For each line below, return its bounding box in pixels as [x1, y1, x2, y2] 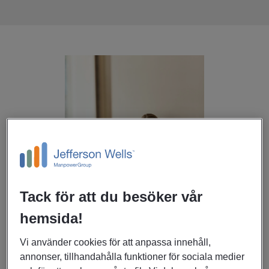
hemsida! [20, 210, 83, 226]
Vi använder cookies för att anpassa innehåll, [20, 237, 211, 247]
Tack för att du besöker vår [20, 188, 203, 205]
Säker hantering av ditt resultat [18, 242, 204, 258]
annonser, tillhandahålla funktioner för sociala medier [20, 251, 245, 262]
